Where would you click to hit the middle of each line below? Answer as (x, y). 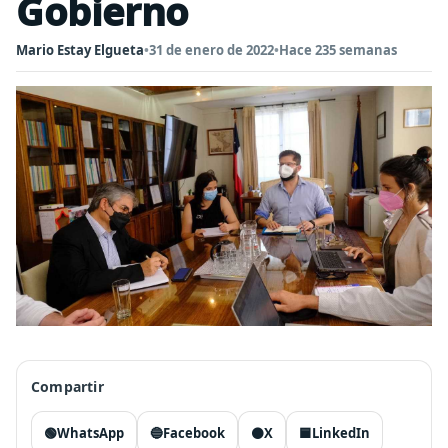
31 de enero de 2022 (211, 50)
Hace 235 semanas (338, 50)
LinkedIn (341, 433)
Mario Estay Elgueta (80, 50)
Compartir (67, 386)
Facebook (194, 433)
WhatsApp (90, 433)
